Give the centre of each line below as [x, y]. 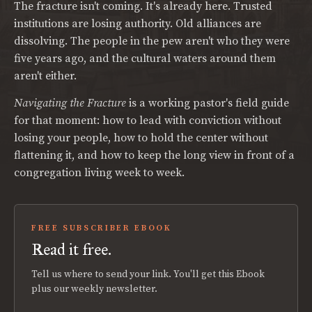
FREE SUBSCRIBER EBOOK [102, 228]
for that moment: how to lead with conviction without [148, 120]
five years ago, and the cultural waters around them [145, 58]
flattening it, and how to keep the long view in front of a [154, 155]
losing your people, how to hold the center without [141, 138]
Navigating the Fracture [70, 103]
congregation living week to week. [99, 173]
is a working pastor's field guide [208, 103]
